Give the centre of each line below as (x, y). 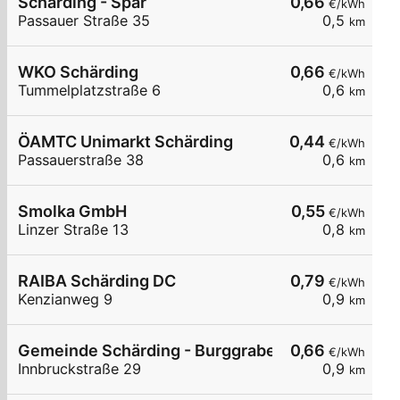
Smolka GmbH (72, 212)
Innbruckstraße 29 (79, 369)
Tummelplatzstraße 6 (89, 91)
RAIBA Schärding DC (97, 281)
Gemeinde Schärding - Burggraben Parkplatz (190, 351)
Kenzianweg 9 (65, 300)
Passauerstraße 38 (81, 160)
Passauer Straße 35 (84, 21)
